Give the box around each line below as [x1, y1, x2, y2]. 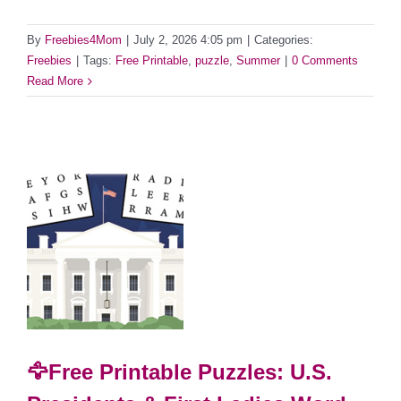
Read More [27, 74, 83, 89]
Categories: [254, 33, 313, 47]
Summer [236, 54, 280, 68]
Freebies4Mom [45, 33, 122, 47]
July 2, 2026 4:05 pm [133, 33, 243, 47]
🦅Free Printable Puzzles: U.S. [27, 360, 332, 385]
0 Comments [292, 54, 358, 68]
